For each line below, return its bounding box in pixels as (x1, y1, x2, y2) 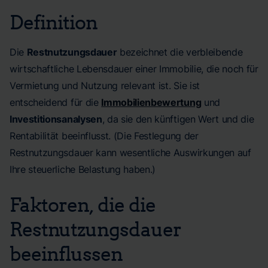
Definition (10, 10, 98, 33)
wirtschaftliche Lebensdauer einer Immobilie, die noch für (10, 63, 258, 75)
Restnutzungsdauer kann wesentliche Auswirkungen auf (10, 147, 251, 159)
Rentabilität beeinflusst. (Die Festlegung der (10, 130, 199, 142)
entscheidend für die (10, 96, 102, 108)
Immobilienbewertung (101, 96, 202, 108)
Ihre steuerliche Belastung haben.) (10, 163, 156, 175)
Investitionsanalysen (10, 113, 102, 125)
